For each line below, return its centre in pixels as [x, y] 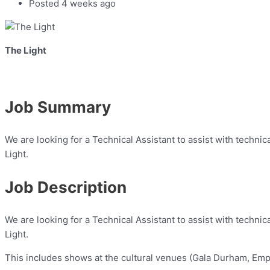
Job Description [66, 187]
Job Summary [58, 107]
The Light [26, 51]
